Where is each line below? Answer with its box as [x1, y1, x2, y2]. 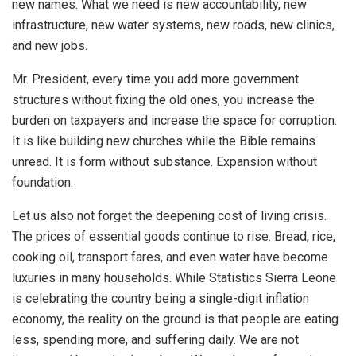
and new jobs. [12, 37, 87, 53]
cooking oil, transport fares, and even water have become [12, 249, 328, 265]
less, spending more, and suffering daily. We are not [12, 331, 299, 347]
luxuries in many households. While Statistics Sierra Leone [12, 269, 336, 285]
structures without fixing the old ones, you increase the [12, 91, 315, 107]
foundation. [12, 174, 73, 190]
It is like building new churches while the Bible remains [12, 133, 315, 149]
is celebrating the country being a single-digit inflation [12, 290, 309, 306]
